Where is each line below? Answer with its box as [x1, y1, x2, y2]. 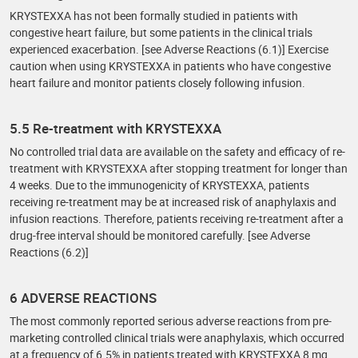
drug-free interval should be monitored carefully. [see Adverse [10, 228, 310, 243]
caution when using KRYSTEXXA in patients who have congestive [10, 58, 331, 74]
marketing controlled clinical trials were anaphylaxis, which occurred [10, 330, 344, 345]
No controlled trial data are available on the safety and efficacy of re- [10, 144, 345, 159]
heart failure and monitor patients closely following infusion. [10, 75, 305, 90]
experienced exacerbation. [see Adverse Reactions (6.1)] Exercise [10, 42, 328, 57]
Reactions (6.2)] [10, 245, 89, 260]
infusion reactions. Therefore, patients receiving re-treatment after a [10, 211, 344, 226]
